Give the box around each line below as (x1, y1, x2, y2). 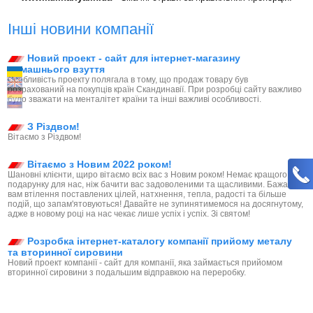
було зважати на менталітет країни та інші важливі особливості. (8, 94, 262, 105)
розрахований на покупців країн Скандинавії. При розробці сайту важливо (8, 85, 303, 95)
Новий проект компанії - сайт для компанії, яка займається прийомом (8, 258, 283, 268)
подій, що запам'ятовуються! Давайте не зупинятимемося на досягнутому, (8, 199, 304, 210)
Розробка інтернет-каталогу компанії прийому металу (24, 235, 293, 247)
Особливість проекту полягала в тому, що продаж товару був (8, 75, 249, 85)
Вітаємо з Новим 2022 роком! (24, 159, 173, 170)
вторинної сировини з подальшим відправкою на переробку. (8, 268, 247, 278)
